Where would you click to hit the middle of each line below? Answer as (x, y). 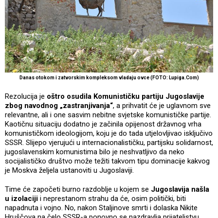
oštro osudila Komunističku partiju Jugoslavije (126, 97)
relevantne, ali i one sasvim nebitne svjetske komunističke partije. (108, 115)
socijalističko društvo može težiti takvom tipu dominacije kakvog (107, 161)
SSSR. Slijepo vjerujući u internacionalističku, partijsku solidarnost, (109, 143)
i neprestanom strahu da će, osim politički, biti (112, 199)
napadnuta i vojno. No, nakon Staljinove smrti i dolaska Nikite (101, 208)
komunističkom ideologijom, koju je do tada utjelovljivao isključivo (109, 134)
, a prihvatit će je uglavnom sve (162, 106)
